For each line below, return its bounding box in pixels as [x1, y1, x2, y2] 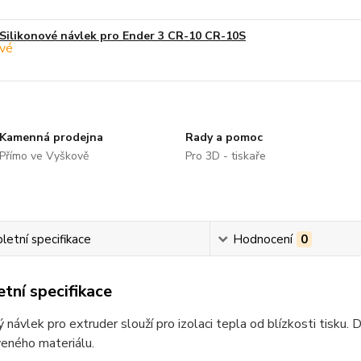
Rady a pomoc [185, 130, 263, 145]
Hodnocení [233, 231, 293, 247]
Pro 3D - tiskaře [185, 148, 266, 164]
